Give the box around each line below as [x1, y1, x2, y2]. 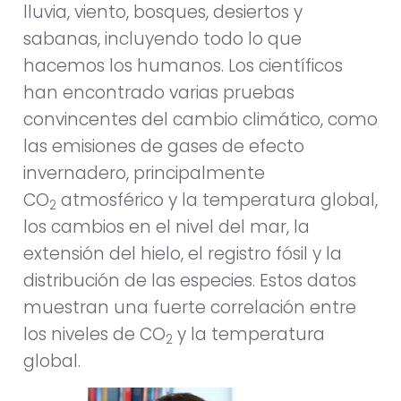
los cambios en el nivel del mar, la [23, 214, 310, 239]
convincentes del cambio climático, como [23, 107, 378, 132]
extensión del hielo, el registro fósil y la [23, 241, 342, 266]
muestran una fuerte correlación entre [23, 294, 356, 320]
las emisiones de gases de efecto [23, 133, 304, 158]
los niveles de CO [23, 321, 166, 346]
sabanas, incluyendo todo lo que [23, 26, 302, 51]
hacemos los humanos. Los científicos [23, 53, 343, 78]
